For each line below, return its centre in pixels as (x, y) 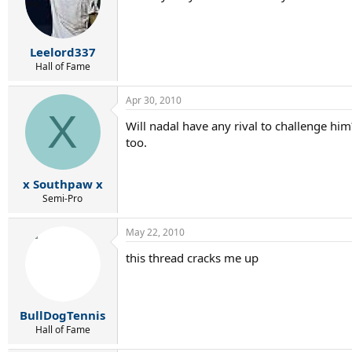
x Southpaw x (62, 183)
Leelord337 (62, 52)
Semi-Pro (62, 198)
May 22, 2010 (155, 232)
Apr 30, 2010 (154, 101)
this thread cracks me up (192, 257)
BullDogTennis (62, 315)
